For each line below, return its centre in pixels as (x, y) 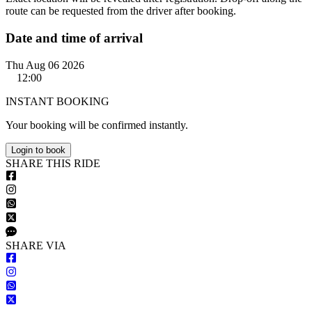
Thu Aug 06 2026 (45, 65)
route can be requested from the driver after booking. (121, 11)
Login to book (38, 150)
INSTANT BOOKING (57, 101)
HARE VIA (39, 245)
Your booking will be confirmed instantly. (97, 125)
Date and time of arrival (74, 38)
